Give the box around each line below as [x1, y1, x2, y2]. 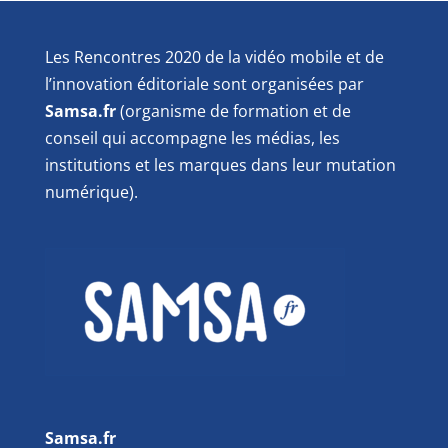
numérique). [44, 181, 138, 204]
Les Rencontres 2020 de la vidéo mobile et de [44, 46, 384, 69]
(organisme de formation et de [119, 100, 351, 123]
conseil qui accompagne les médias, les [44, 127, 340, 150]
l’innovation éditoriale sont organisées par [44, 73, 364, 96]
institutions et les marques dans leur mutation [44, 154, 396, 177]
